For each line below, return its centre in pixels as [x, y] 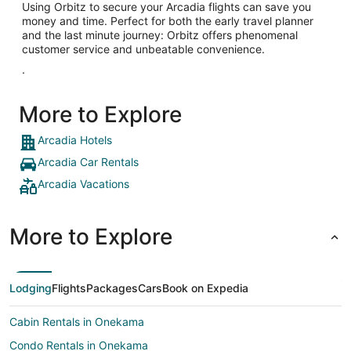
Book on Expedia [205, 288]
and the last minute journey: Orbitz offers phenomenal [160, 34]
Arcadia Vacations [83, 183]
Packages [112, 288]
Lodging [31, 288]
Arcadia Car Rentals [88, 161]
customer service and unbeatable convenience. [143, 49]
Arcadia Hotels [75, 139]
